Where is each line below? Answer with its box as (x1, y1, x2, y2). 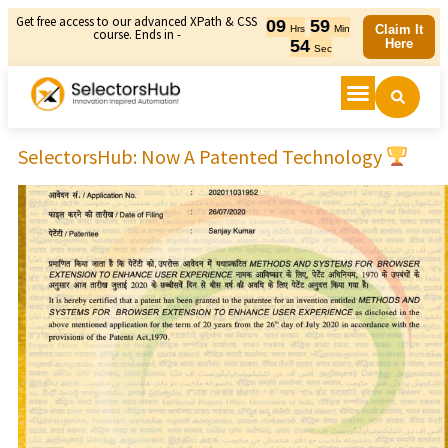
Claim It (375, 22, 424, 37)
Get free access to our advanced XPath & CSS (16, 13, 258, 30)
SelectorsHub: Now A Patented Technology (18, 143, 386, 169)
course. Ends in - (92, 26, 181, 43)
